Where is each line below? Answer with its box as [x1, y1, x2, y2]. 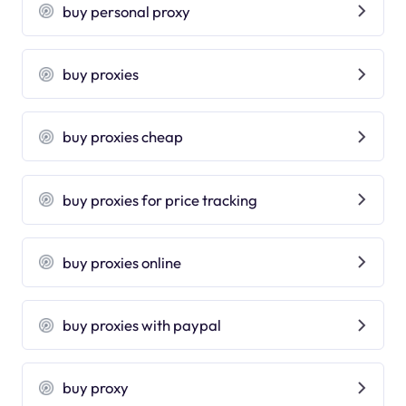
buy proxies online [63, 252, 182, 272]
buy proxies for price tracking [63, 189, 258, 209]
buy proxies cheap [63, 127, 184, 147]
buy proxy [63, 378, 130, 398]
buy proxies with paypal [63, 315, 222, 335]
